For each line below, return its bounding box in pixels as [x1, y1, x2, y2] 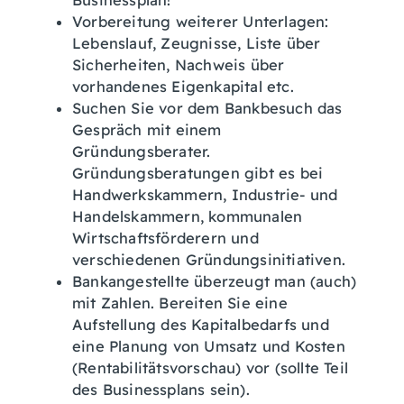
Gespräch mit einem [72, 121, 222, 139]
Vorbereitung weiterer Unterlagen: [72, 13, 329, 31]
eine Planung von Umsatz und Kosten [72, 337, 345, 355]
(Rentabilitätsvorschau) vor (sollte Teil [72, 359, 349, 377]
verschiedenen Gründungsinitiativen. [72, 251, 346, 269]
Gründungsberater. [72, 142, 211, 161]
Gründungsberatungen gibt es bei [72, 164, 324, 182]
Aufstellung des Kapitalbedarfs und [72, 316, 329, 334]
